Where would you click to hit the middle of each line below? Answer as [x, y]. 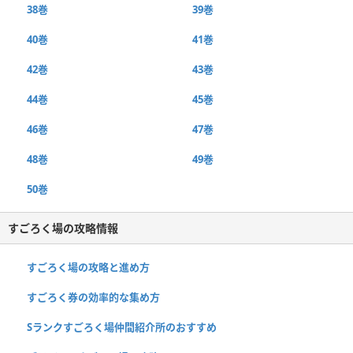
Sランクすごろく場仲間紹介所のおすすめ [122, 327]
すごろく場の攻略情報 [63, 228]
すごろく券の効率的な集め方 [93, 297]
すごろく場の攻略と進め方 [88, 267]
